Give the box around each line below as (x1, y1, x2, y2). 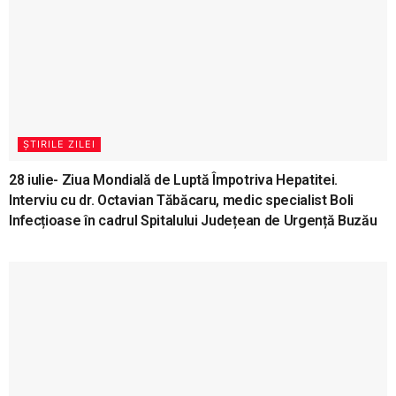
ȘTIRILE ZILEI (23, 137, 95, 150)
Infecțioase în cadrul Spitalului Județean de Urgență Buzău (9, 211, 377, 229)
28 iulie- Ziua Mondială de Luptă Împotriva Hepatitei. (9, 171, 339, 188)
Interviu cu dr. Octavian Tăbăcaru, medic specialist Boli (9, 191, 354, 209)
